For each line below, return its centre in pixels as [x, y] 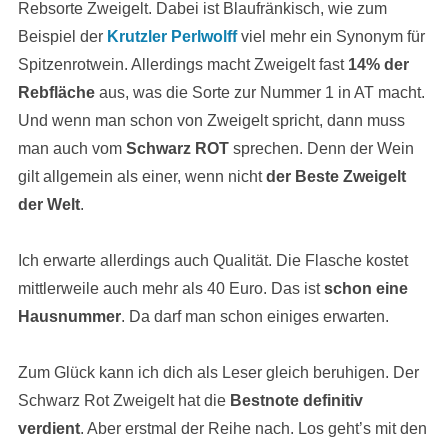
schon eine [365, 288]
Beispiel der [62, 36]
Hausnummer [69, 316]
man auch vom [71, 148]
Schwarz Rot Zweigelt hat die [123, 400]
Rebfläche [56, 92]
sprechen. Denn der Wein [321, 148]
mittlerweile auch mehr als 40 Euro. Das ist [170, 288]
